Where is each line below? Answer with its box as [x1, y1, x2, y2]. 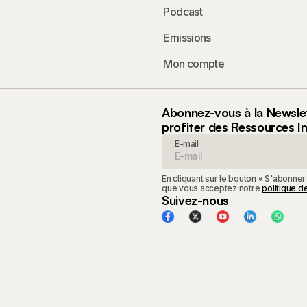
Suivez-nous [162, 193, 230, 208]
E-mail [175, 138, 199, 149]
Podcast [163, 5, 202, 19]
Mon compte [163, 57, 225, 71]
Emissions [163, 31, 211, 45]
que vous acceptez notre [162, 183, 262, 193]
